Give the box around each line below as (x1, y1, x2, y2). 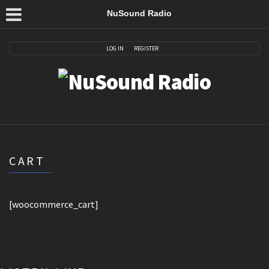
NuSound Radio (106, 8, 172, 18)
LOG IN (106, 44, 124, 52)
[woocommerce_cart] (9, 198, 98, 210)
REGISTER (134, 44, 159, 52)
